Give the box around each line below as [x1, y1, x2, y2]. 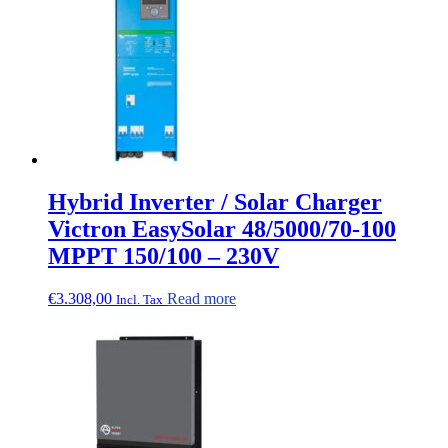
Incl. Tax [116, 292, 163, 308]
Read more [167, 290, 236, 308]
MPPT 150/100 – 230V [48, 243, 279, 270]
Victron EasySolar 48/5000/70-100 [48, 216, 396, 243]
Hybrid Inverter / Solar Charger [48, 189, 382, 216]
